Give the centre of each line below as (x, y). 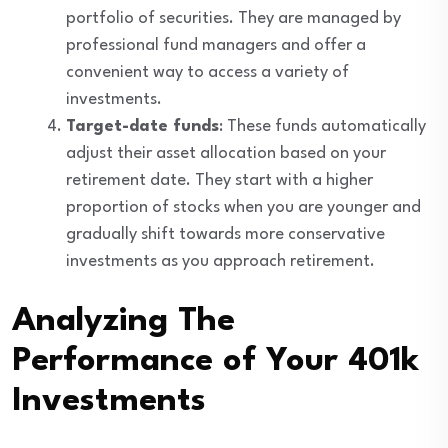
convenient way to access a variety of (207, 73)
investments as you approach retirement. (220, 262)
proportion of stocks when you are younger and (243, 208)
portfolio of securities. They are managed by (233, 19)
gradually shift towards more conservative (225, 235)
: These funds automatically (322, 127)
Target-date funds (142, 127)
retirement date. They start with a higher (219, 181)
